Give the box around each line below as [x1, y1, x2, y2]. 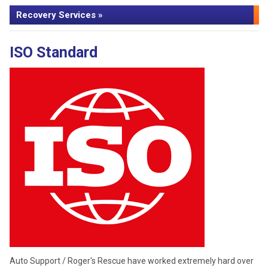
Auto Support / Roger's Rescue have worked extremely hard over [10, 256, 254, 266]
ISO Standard [10, 44, 98, 62]
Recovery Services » [16, 10, 103, 21]
